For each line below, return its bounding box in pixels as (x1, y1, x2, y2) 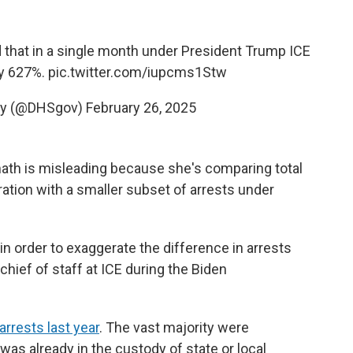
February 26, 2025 (86, 99, 196, 116)
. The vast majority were (99, 319, 249, 336)
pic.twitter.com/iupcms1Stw (47, 64, 227, 80)
